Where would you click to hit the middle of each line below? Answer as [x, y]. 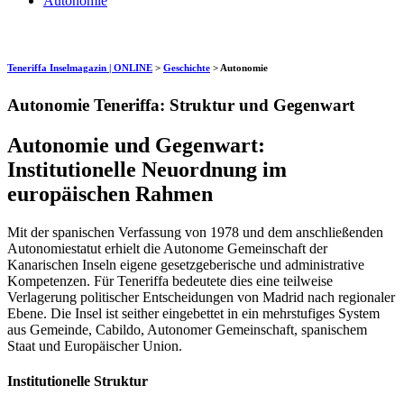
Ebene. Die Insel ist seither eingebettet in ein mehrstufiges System [193, 313]
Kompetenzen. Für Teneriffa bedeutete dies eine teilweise [170, 280]
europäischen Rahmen [110, 193]
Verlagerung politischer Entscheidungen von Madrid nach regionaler [201, 297]
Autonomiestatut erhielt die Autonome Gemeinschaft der [167, 248]
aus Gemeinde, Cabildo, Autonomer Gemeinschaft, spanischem [187, 329]
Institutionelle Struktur [78, 381]
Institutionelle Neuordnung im [147, 169]
